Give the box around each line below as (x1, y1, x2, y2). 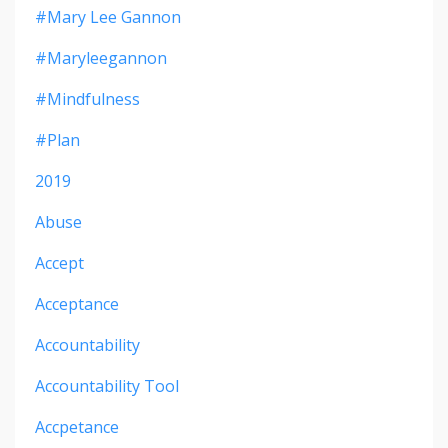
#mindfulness (35, 88, 140, 111)
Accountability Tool (35, 375, 179, 398)
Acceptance (35, 293, 119, 316)
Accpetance (35, 416, 119, 439)
